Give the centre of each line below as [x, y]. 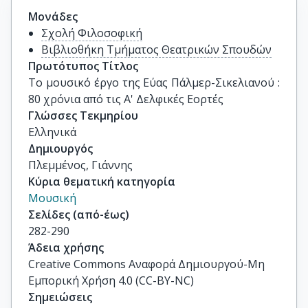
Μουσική [52, 198]
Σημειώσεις [60, 297]
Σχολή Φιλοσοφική [92, 33]
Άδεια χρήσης [66, 247]
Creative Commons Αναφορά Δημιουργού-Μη [146, 264]
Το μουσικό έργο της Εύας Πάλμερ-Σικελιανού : [154, 82]
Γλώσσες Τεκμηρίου [83, 115]
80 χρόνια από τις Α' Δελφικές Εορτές [126, 99]
